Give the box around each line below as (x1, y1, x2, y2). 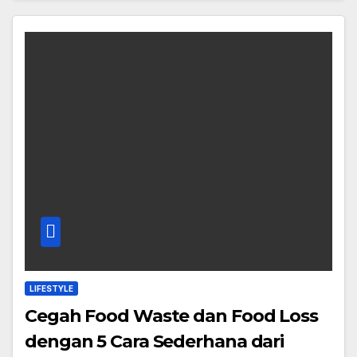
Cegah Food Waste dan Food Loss (25, 305, 318, 328)
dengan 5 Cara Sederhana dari (25, 331, 284, 353)
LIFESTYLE (29, 284, 73, 294)
